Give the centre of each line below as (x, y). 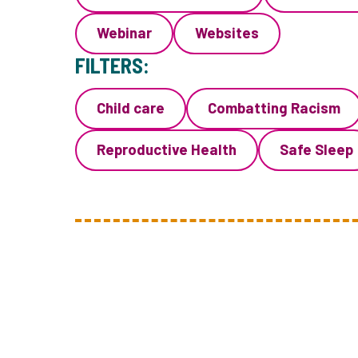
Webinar (125, 33)
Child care (131, 108)
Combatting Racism (274, 108)
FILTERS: (113, 66)
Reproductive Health (167, 149)
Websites (227, 33)
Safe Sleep (317, 149)
